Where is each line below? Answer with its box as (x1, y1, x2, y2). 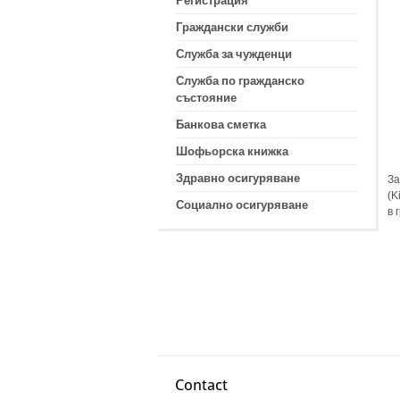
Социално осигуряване (175, 198, 308, 212)
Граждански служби (175, 21, 288, 34)
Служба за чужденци (175, 47, 292, 61)
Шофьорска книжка (175, 145, 288, 158)
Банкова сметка (175, 118, 266, 131)
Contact (175, 376, 229, 394)
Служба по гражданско (175, 74, 304, 87)
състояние (175, 91, 237, 104)
